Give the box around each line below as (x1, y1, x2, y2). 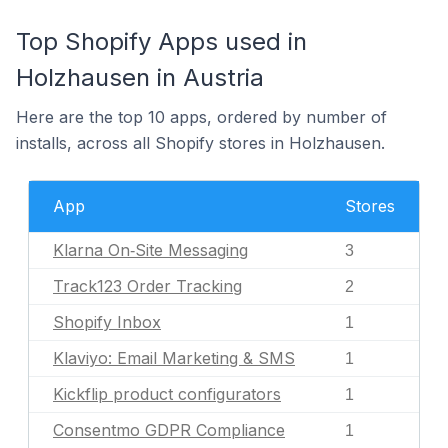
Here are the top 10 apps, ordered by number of (16, 107, 387, 127)
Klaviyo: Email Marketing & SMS (53, 348, 295, 368)
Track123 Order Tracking (53, 276, 242, 296)
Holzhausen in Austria (16, 63, 264, 92)
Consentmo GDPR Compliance (53, 420, 285, 440)
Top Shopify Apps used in (16, 27, 307, 56)
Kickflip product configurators (53, 384, 281, 404)
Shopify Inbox (53, 312, 161, 332)
